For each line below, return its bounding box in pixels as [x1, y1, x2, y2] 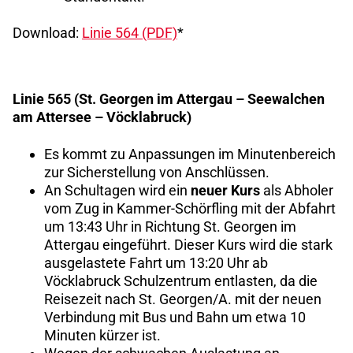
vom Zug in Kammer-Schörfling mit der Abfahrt [44, 199, 336, 217]
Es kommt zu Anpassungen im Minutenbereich [44, 145, 336, 162]
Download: [13, 24, 82, 42]
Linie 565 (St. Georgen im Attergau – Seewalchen [13, 91, 325, 108]
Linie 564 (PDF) [82, 24, 177, 42]
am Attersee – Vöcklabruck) [13, 109, 195, 126]
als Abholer [260, 181, 333, 199]
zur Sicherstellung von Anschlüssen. [44, 163, 269, 180]
